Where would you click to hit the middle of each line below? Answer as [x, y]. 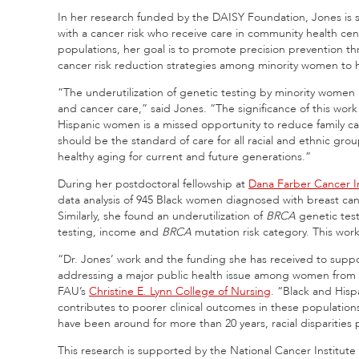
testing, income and [110, 232]
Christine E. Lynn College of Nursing [180, 291]
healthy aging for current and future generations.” [184, 156]
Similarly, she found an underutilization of [162, 216]
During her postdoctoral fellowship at [153, 184]
